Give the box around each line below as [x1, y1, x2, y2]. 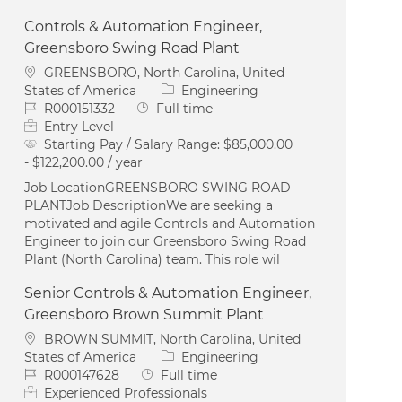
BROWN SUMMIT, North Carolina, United [44, 330, 301, 347]
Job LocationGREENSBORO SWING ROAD [24, 179, 292, 196]
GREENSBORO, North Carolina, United [44, 64, 285, 81]
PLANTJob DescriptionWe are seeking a [24, 197, 274, 214]
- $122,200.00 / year [24, 153, 144, 170]
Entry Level [44, 118, 115, 135]
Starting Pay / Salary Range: [44, 135, 224, 153]
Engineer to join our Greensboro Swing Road [24, 232, 307, 249]
